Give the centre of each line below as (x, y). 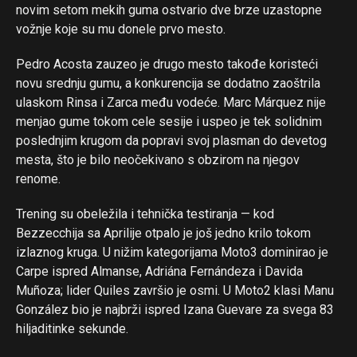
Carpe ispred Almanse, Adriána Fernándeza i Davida (159, 271)
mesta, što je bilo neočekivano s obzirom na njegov (158, 159)
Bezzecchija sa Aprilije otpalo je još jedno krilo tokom (163, 233)
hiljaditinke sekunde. (72, 328)
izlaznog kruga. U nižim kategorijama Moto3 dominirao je (172, 252)
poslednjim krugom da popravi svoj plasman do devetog (171, 140)
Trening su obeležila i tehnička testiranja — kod (145, 214)
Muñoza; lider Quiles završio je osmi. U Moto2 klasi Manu (175, 290)
